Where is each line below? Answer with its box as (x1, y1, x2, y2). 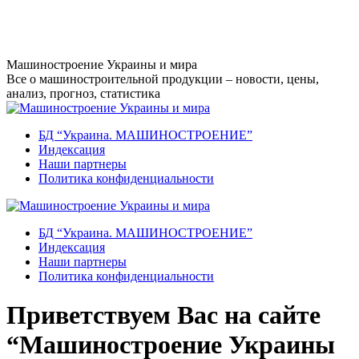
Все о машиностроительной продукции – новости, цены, (6, 72, 319, 86)
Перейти (6, 9, 53, 22)
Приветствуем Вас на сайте (6, 301, 321, 330)
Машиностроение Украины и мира (6, 58, 197, 71)
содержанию (6, 38, 75, 51)
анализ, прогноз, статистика (6, 87, 160, 100)
